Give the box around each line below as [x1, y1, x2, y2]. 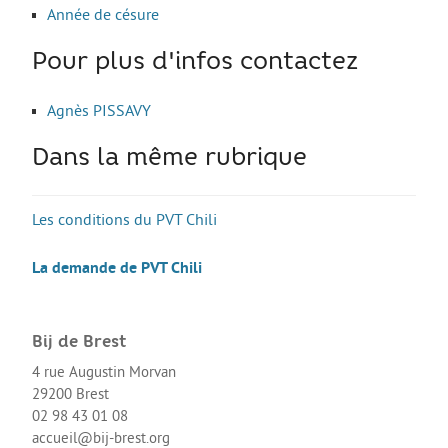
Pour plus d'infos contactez [32, 50, 358, 75]
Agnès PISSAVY [47, 101, 151, 120]
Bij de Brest [32, 334, 126, 351]
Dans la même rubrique [32, 146, 307, 171]
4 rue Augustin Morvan [32, 364, 176, 382]
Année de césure [47, 5, 159, 24]
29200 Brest [32, 386, 109, 404]
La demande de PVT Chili [32, 258, 202, 277]
